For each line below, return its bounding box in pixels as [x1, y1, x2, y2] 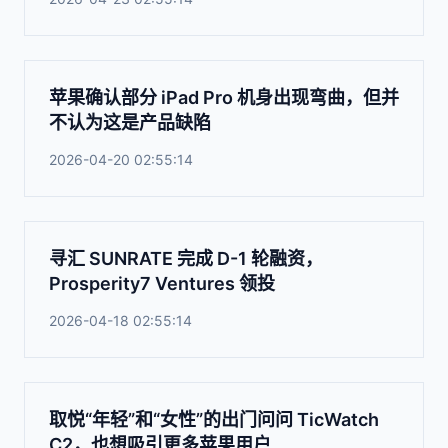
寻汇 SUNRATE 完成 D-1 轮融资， [49, 248, 323, 269]
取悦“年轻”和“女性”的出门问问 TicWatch [49, 409, 379, 430]
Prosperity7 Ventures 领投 [49, 273, 275, 294]
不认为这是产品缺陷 [49, 112, 211, 133]
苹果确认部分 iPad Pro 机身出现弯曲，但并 [49, 87, 399, 108]
